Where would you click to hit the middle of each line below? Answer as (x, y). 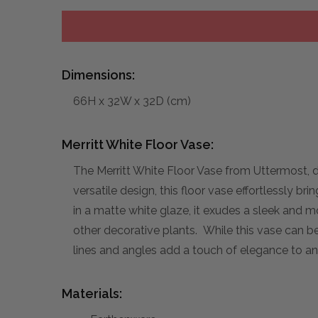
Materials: (92, 293)
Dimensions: (98, 75)
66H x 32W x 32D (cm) (132, 101)
